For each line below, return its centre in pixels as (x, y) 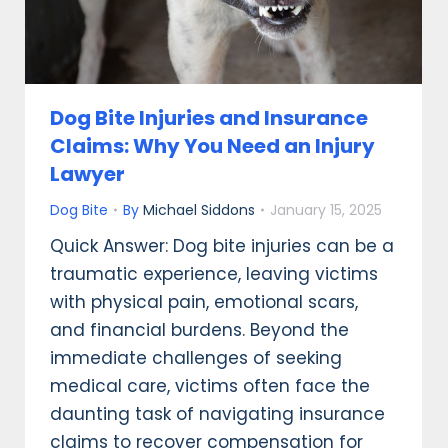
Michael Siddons (199, 210)
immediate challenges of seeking (196, 358)
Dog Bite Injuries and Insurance (209, 118)
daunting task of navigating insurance (217, 414)
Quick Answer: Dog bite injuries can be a (222, 246)
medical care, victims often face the (210, 386)
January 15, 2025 (326, 210)
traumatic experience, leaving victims (214, 274)
